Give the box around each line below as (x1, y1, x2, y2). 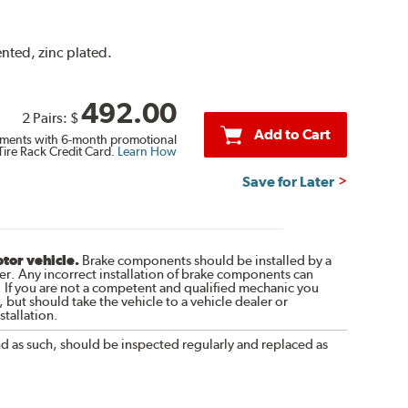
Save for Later (242, 172, 335, 190)
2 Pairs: (21, 108, 70, 127)
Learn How (117, 143, 177, 158)
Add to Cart (253, 125, 331, 143)
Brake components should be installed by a (78, 251, 331, 269)
